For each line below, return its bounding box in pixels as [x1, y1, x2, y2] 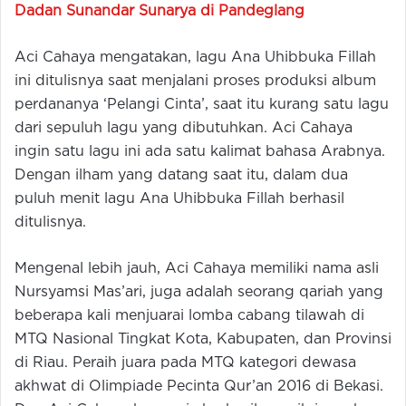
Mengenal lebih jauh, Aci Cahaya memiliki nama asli [14, 262, 379, 275]
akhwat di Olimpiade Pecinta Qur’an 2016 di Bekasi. [14, 380, 383, 393]
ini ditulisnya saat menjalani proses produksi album [14, 74, 376, 88]
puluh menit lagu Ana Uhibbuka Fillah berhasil [14, 192, 344, 206]
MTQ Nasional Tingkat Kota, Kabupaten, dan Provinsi [14, 333, 391, 346]
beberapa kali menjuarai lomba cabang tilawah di [14, 309, 364, 323]
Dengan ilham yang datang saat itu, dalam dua [14, 169, 348, 182]
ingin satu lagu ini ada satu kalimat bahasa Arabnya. [14, 145, 385, 159]
